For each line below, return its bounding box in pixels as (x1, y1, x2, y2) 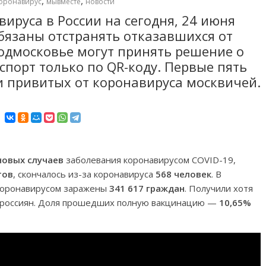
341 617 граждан (109, 182, 185, 194)
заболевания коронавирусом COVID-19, (64, 154, 236, 166)
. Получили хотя (185, 182, 253, 194)
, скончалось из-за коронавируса (13, 168, 156, 180)
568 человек (156, 168, 211, 180)
